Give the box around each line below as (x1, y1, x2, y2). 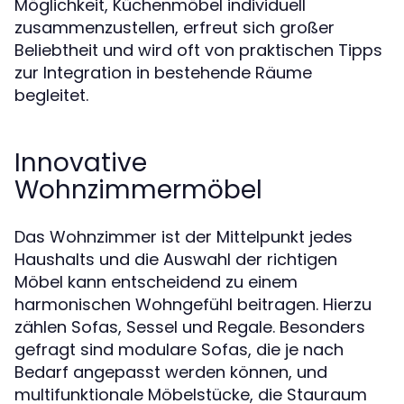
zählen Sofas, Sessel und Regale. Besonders (14, 316, 365, 338)
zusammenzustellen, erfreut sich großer (14, 16, 335, 39)
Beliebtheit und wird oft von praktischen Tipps (14, 39, 382, 61)
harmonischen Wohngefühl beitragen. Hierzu (14, 293, 372, 316)
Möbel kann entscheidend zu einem (14, 271, 298, 293)
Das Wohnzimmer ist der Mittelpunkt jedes (14, 225, 353, 248)
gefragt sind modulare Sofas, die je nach (14, 338, 344, 361)
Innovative (14, 145, 147, 180)
